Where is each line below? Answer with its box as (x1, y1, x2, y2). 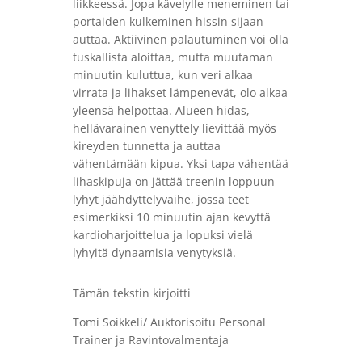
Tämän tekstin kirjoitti (72, 285, 191, 301)
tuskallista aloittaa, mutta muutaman (72, 49, 273, 65)
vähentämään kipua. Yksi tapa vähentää (72, 156, 288, 172)
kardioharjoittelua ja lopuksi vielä (72, 227, 253, 243)
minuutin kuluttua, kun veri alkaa (72, 67, 253, 83)
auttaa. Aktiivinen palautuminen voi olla (72, 32, 288, 48)
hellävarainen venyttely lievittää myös (72, 120, 276, 137)
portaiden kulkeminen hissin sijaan (72, 14, 263, 30)
